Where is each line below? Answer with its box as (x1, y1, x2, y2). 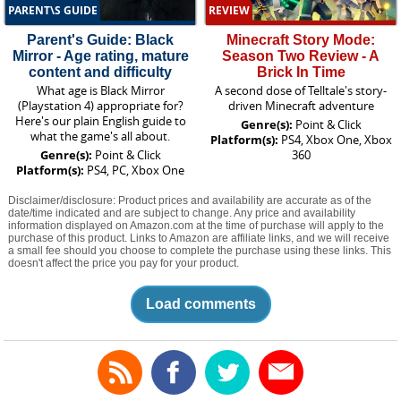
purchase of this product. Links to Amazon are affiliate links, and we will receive (7, 231, 389, 244)
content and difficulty (29, 64, 172, 80)
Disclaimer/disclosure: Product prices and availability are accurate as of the (7, 193, 371, 207)
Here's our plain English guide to (14, 112, 186, 129)
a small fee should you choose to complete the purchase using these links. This (7, 243, 391, 257)
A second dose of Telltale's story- (215, 81, 387, 98)
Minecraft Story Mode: (226, 31, 375, 47)
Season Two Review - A (222, 47, 380, 64)
